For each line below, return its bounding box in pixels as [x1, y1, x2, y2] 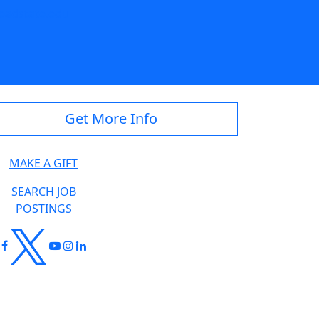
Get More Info [65, 109, 157, 129]
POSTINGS [15, 201, 72, 217]
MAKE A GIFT [9, 155, 78, 172]
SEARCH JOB [11, 184, 76, 200]
